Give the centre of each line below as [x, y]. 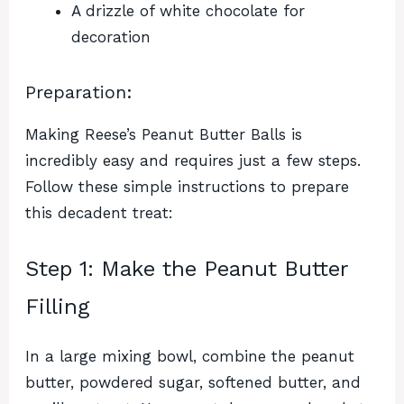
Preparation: [79, 92]
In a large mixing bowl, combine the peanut [190, 356]
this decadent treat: [99, 213]
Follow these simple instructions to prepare [187, 187]
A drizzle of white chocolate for [188, 11]
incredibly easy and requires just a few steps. [193, 161]
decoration [111, 37]
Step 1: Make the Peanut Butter [187, 268]
